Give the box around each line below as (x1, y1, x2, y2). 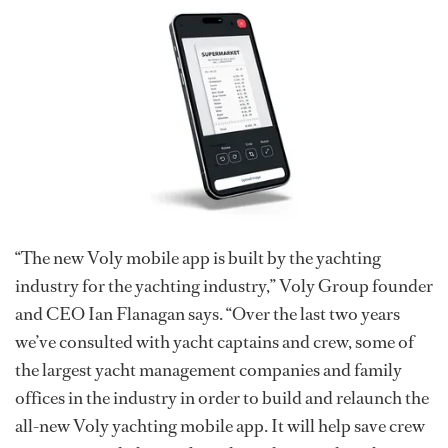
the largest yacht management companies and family (15, 357, 402, 382)
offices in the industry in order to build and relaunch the (15, 385, 429, 410)
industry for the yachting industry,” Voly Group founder (15, 273, 433, 298)
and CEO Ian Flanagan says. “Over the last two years (15, 301, 400, 326)
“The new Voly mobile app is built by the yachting (15, 245, 381, 270)
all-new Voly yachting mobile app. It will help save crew (15, 413, 425, 438)
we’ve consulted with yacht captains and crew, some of (15, 329, 414, 354)
